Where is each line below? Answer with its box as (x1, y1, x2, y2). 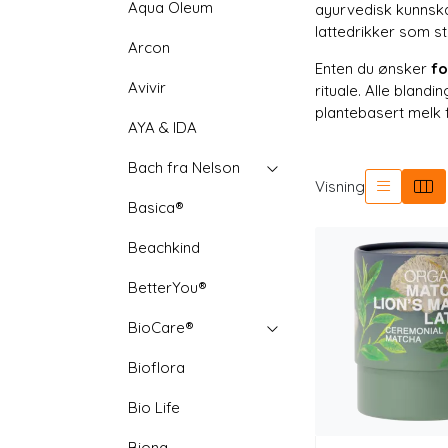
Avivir (128, 78, 167, 97)
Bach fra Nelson (128, 158, 241, 177)
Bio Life (128, 398, 181, 417)
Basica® (128, 198, 185, 217)
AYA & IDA (128, 118, 198, 137)
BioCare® (128, 318, 195, 337)
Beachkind (128, 238, 201, 257)
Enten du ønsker (314, 59, 431, 78)
